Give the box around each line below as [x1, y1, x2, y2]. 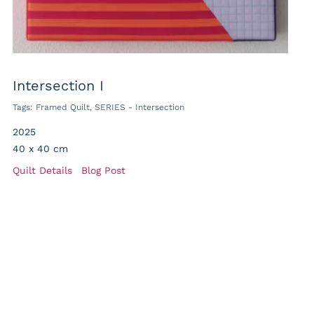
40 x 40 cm [13, 143, 69, 155]
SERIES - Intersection [95, 102, 185, 113]
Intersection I [13, 77, 104, 95]
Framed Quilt [36, 102, 90, 113]
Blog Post [81, 165, 126, 177]
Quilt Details [13, 165, 73, 177]
